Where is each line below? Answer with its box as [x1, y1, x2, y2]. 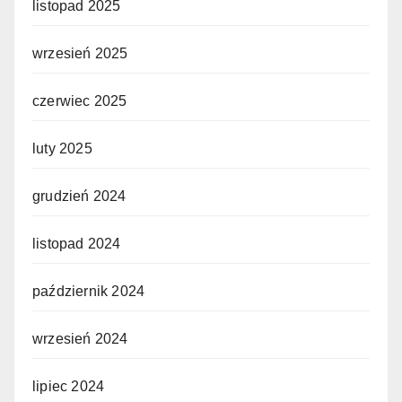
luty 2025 [32, 140, 92, 156]
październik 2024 [32, 283, 145, 299]
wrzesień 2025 [32, 45, 128, 61]
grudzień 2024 [32, 188, 127, 204]
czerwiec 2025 [32, 92, 127, 109]
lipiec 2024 [32, 378, 105, 394]
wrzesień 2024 [32, 330, 128, 346]
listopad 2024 [32, 235, 121, 251]
